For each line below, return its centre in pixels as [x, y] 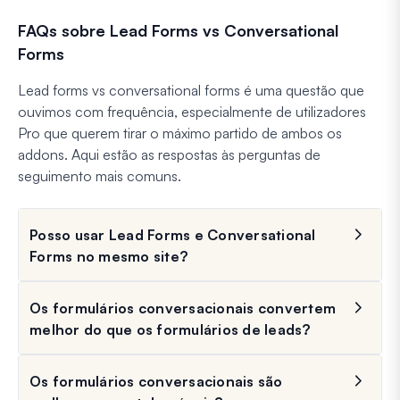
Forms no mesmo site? [108, 257]
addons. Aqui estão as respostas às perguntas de [169, 155]
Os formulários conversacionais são [156, 382]
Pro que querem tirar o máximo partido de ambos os [180, 133]
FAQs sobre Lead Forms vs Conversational [178, 31]
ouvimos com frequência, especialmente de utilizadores [192, 112]
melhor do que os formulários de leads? [170, 330]
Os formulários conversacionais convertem [183, 308]
